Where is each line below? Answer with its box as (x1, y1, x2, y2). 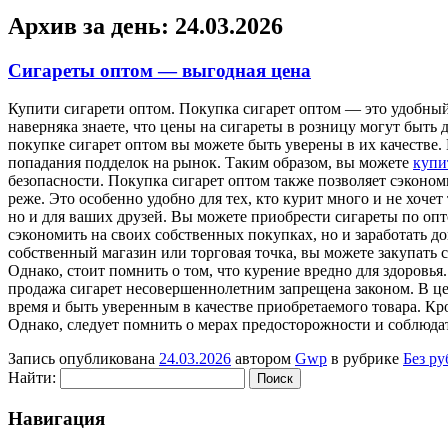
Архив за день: (8, 12, 175, 39)
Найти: (8, 369, 56, 387)
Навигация (8, 408, 105, 430)
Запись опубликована (8, 350, 159, 368)
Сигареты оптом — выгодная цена (8, 59, 311, 81)
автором (231, 350, 295, 368)
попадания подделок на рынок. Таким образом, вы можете (8, 154, 413, 172)
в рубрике (327, 350, 403, 368)
